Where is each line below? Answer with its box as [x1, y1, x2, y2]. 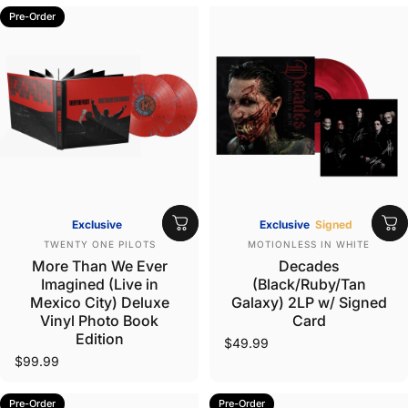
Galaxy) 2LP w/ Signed [230, 293, 387, 312]
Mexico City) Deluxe [29, 293, 169, 312]
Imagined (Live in [40, 275, 158, 294]
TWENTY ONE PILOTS [43, 239, 156, 250]
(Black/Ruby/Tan [251, 275, 366, 294]
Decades [278, 257, 340, 276]
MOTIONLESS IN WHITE [248, 239, 370, 250]
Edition [75, 330, 124, 349]
